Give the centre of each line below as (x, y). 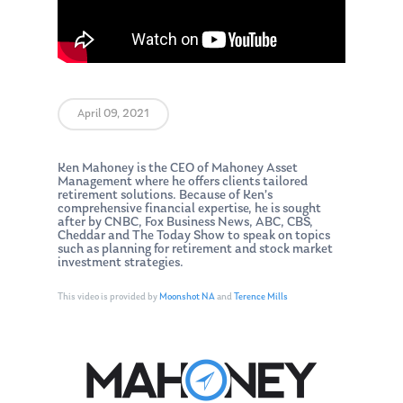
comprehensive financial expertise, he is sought (189, 210)
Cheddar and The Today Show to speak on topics (194, 237)
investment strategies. (121, 264)
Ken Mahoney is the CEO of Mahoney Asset (178, 169)
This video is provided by (108, 297)
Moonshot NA (187, 297)
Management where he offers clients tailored (183, 183)
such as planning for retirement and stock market (195, 250)
